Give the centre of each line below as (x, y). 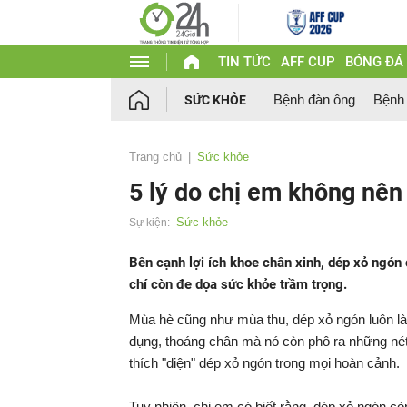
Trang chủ (155, 157)
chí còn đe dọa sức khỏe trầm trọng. (238, 284)
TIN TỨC (244, 62)
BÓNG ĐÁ (374, 62)
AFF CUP (308, 62)
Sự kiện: (149, 223)
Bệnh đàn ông (314, 99)
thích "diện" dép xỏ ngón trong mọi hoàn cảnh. (264, 363)
